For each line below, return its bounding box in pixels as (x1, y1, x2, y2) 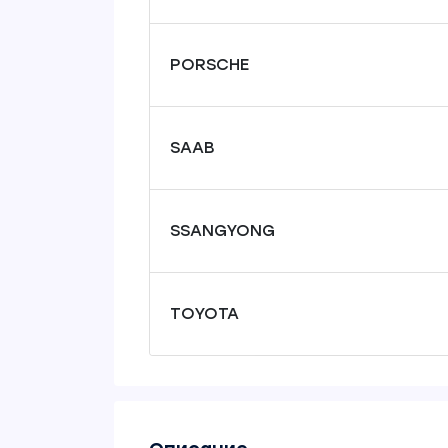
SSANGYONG (170, 221, 275, 241)
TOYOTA (170, 304, 239, 324)
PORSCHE (170, 55, 249, 75)
